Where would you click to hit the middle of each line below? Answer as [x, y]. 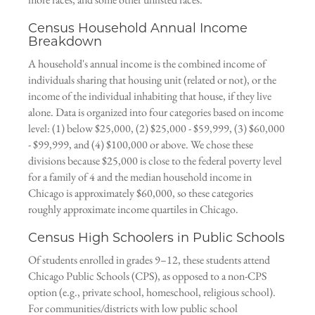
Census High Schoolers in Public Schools [156, 238]
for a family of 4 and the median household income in [140, 177]
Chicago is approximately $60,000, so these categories [141, 193]
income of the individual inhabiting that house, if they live [150, 96]
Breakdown [65, 41]
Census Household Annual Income [138, 28]
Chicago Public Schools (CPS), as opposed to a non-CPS [147, 276]
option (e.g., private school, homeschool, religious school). [152, 292]
